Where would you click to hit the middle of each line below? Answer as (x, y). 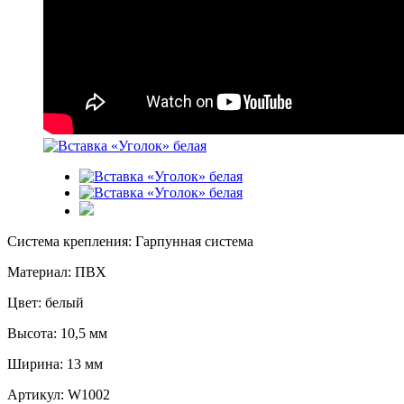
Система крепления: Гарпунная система (130, 242)
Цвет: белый (46, 303)
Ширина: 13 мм (55, 364)
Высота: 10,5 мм (57, 334)
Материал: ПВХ (57, 272)
